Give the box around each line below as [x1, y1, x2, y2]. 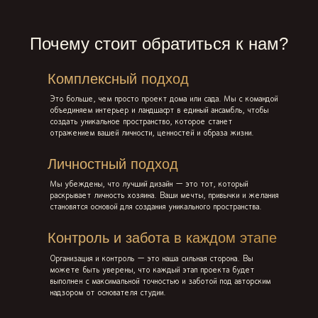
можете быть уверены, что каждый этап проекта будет [50, 264, 254, 276]
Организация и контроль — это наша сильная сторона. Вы [50, 253, 253, 265]
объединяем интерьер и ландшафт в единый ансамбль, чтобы [50, 105, 268, 117]
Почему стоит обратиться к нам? [30, 34, 288, 53]
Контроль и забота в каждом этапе [48, 229, 278, 246]
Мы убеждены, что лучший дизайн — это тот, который [50, 179, 248, 191]
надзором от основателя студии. [50, 287, 165, 299]
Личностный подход [48, 155, 179, 172]
